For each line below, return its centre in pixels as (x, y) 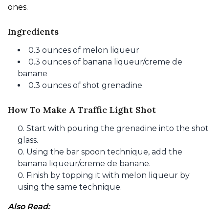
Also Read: (30, 207)
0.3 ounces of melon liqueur (84, 50)
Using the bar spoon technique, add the (104, 152)
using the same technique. (70, 187)
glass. (28, 140)
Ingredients (33, 32)
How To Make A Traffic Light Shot (82, 110)
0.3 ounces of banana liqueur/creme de (105, 62)
